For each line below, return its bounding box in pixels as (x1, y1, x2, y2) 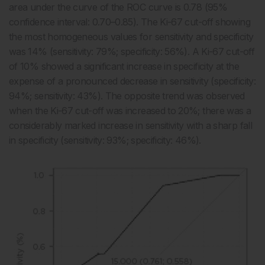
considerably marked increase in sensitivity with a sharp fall (9, 119, 252, 132)
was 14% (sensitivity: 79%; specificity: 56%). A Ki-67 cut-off (9, 46, 254, 58)
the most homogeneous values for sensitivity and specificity (9, 31, 254, 43)
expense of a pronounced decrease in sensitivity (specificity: (9, 75, 256, 88)
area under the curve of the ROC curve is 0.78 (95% (9, 1, 227, 14)
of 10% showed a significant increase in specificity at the (9, 60, 239, 73)
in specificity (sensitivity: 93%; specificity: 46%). (9, 134, 201, 147)
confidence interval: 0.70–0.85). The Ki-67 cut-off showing (9, 16, 250, 28)
